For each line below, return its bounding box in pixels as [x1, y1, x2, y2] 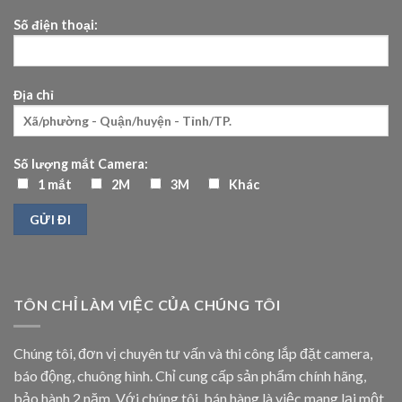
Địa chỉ [13, 86, 54, 102]
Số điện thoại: [13, 16, 98, 32]
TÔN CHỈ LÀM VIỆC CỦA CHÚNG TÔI [13, 295, 281, 313]
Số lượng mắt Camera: [13, 156, 148, 172]
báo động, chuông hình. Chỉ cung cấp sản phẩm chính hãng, [13, 367, 366, 385]
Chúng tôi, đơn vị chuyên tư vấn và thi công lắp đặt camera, [13, 345, 372, 363]
